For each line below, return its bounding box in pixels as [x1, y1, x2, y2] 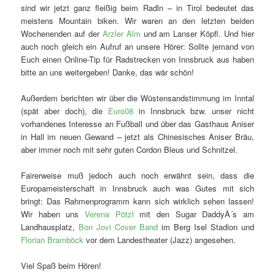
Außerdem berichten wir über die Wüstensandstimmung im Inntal [21, 92, 254, 104]
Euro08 [108, 105, 134, 117]
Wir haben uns [21, 208, 85, 220]
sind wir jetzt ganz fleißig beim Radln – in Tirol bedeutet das [21, 1, 254, 14]
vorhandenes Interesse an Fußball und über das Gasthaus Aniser [21, 118, 254, 130]
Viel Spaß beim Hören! [21, 260, 102, 272]
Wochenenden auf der [21, 27, 103, 39]
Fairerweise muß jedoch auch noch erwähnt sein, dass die [21, 169, 254, 182]
